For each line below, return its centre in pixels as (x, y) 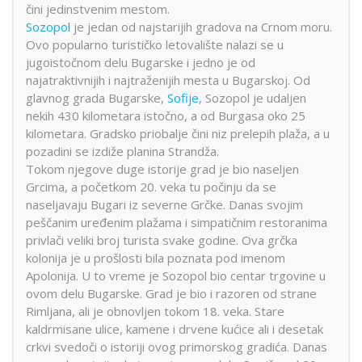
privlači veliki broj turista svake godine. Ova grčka (162, 240)
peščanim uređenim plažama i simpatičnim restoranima (177, 222)
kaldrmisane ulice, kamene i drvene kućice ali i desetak (175, 328)
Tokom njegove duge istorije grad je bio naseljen (162, 168)
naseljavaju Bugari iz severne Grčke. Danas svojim (164, 204)
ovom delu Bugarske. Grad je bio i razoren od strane (171, 293)
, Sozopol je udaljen (253, 97)
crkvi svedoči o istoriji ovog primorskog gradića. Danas (177, 346)
